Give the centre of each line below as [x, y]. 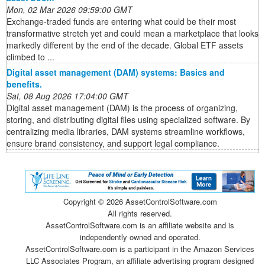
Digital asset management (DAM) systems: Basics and [116, 72]
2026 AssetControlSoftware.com [161, 201]
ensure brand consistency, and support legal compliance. [113, 143]
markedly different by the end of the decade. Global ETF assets [125, 45]
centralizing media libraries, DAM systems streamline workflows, [126, 132]
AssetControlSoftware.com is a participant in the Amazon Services [140, 248]
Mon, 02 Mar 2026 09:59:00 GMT [70, 10]
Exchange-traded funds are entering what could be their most [121, 22]
